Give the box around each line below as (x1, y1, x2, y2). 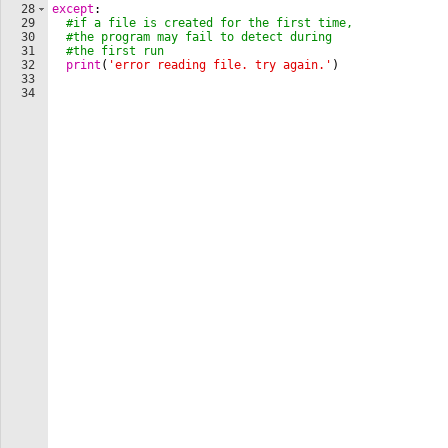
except (52, 2, 94, 17)
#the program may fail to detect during (66, 30, 332, 45)
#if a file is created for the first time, (66, 16, 353, 31)
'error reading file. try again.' (108, 58, 332, 73)
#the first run (66, 44, 164, 59)
